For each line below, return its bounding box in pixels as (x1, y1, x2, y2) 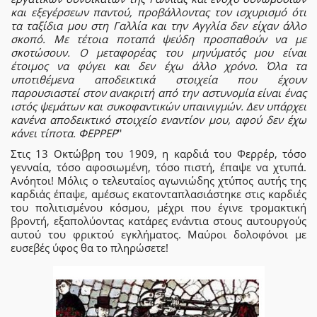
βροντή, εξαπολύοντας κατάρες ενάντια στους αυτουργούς (11, 214, 306, 229)
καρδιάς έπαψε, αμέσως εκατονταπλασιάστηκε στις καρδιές (11, 187, 306, 202)
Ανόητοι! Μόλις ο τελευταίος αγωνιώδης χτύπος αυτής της (11, 173, 306, 188)
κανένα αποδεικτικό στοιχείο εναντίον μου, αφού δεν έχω (11, 112, 306, 127)
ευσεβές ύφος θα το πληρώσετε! (11, 241, 168, 255)
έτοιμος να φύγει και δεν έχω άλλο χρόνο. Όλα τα (11, 58, 306, 73)
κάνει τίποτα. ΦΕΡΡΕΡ (11, 125, 117, 140)
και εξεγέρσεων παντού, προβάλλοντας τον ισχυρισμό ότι (11, 4, 306, 19)
